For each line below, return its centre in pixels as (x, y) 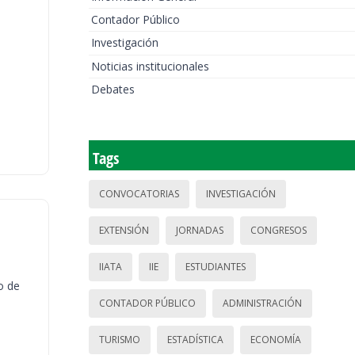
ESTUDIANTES (216, 267)
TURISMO (120, 340)
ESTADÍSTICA (195, 340)
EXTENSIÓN (124, 231)
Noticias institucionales (151, 66)
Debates (113, 90)
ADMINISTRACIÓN (262, 303)
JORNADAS (200, 231)
